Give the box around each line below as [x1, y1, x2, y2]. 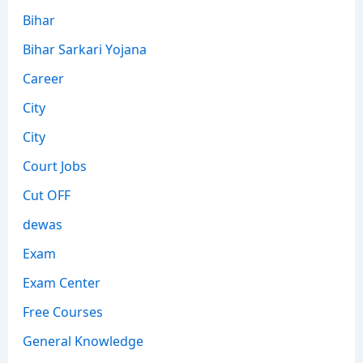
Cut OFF [22, 186, 70, 204]
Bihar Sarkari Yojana [22, 40, 147, 58]
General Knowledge [22, 331, 143, 350]
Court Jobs [22, 156, 87, 175]
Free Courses [22, 302, 103, 321]
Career [22, 69, 64, 88]
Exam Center [22, 273, 100, 292]
